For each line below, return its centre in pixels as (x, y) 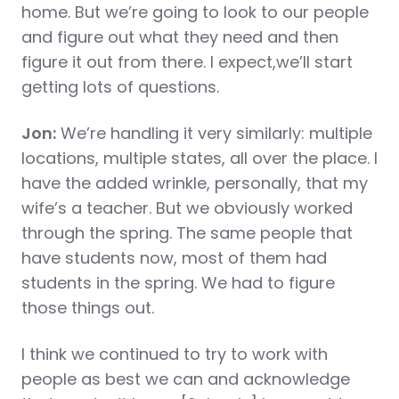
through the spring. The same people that (187, 233)
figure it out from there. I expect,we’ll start (187, 62)
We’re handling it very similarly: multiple (214, 133)
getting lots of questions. (120, 87)
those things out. (88, 308)
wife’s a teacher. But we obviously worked (187, 208)
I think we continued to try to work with (175, 354)
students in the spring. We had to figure (178, 283)
